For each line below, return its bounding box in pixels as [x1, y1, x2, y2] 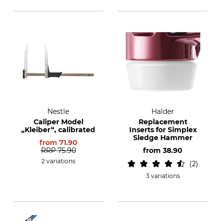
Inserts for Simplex [129, 125, 197, 134]
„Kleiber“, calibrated [21, 125, 95, 134]
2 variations [41, 157, 75, 165]
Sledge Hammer [133, 133, 192, 142]
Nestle [47, 107, 69, 116]
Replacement [138, 117, 187, 126]
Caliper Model [33, 117, 83, 126]
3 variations [146, 172, 180, 180]
